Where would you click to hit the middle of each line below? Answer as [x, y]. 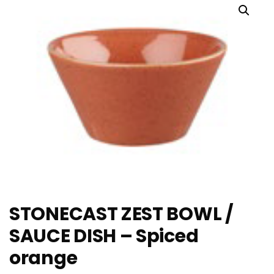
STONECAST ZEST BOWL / [121, 214]
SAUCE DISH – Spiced [104, 236]
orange [43, 258]
